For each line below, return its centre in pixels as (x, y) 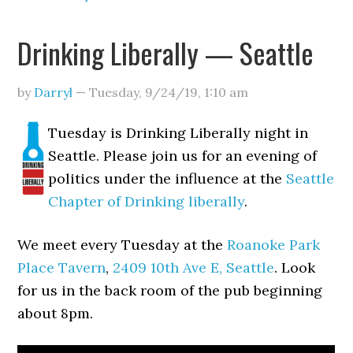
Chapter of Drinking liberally (147, 201)
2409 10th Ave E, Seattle (194, 268)
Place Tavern (62, 268)
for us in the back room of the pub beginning (170, 290)
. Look (295, 268)
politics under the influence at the (167, 178)
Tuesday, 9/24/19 (144, 92)
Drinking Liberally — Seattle (166, 52)
